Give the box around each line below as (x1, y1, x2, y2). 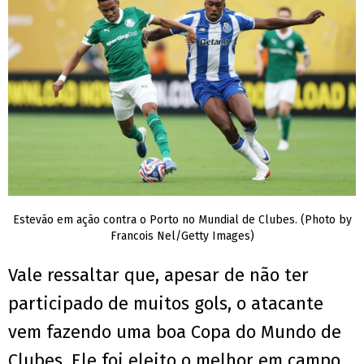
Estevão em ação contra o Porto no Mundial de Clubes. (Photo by (12, 213, 352, 227)
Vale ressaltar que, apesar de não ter (8, 264, 309, 287)
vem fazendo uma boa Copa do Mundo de (8, 321, 341, 344)
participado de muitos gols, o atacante (8, 292, 323, 315)
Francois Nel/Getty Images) (110, 229, 254, 244)
